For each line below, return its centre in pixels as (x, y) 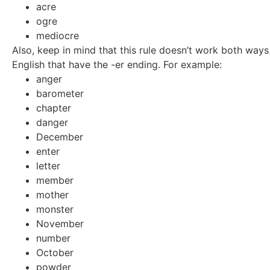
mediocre (58, 35)
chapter (54, 108)
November (60, 223)
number (53, 238)
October (55, 252)
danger (52, 122)
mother (52, 194)
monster (55, 209)
